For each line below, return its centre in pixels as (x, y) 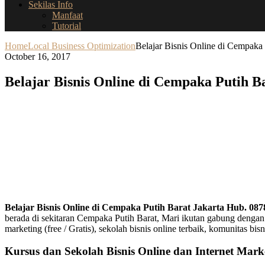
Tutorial (67, 25)
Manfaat (67, 15)
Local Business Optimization (82, 46)
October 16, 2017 (38, 56)
